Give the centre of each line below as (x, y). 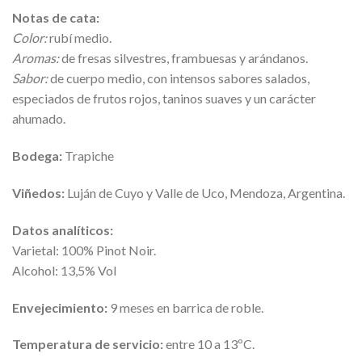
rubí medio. (79, 38)
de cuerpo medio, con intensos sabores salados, (179, 78)
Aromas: (36, 58)
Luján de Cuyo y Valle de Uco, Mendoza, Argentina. (205, 193)
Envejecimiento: (60, 307)
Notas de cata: (56, 18)
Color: (29, 38)
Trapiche (88, 156)
